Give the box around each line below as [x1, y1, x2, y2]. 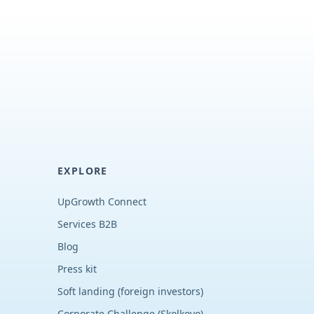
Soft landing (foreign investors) [57, 285, 203, 298]
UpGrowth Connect [57, 195, 146, 208]
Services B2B [57, 217, 117, 231]
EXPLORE [57, 164, 108, 177]
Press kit [57, 262, 97, 275]
